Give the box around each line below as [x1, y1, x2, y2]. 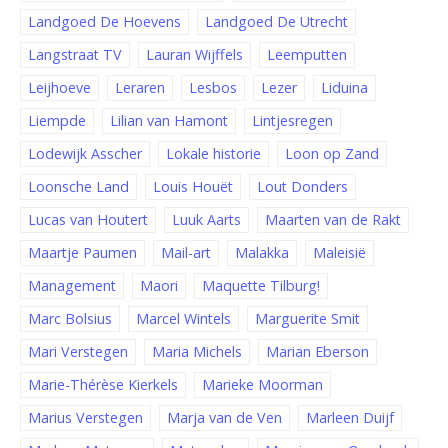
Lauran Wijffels [146, 45, 243, 65]
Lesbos [189, 78, 237, 98]
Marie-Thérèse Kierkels [28, 375, 178, 395]
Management [28, 276, 116, 296]
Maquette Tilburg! [202, 276, 320, 296]
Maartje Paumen [28, 243, 137, 263]
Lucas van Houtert [28, 210, 148, 230]
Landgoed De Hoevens [28, 12, 181, 32]
